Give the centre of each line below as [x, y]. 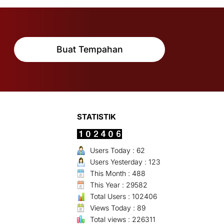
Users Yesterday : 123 [125, 162]
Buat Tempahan [89, 49]
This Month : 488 [118, 173]
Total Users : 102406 [123, 196]
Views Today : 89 [118, 208]
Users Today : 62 [117, 150]
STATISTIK [96, 117]
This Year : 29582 [119, 185]
